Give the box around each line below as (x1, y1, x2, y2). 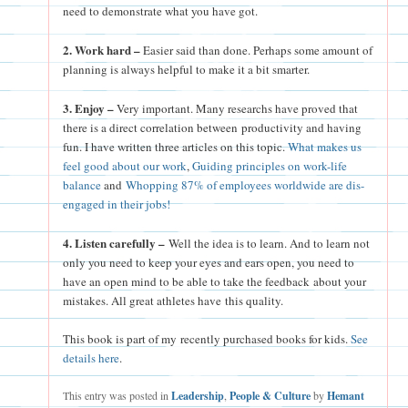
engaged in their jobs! (63, 195, 171, 212)
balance (63, 176, 102, 193)
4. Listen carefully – (63, 234, 166, 252)
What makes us (288, 138, 362, 155)
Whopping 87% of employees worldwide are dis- (126, 176, 365, 193)
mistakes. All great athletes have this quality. (63, 292, 284, 310)
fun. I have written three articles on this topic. (63, 138, 289, 155)
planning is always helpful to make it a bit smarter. (63, 60, 311, 77)
